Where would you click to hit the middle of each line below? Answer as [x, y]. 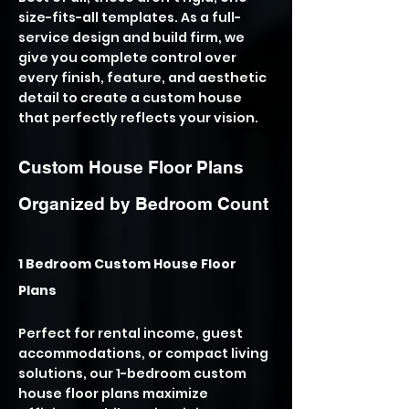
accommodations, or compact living [143, 353]
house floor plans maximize [113, 393]
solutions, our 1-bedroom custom [132, 373]
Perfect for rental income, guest [131, 333]
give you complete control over [127, 58]
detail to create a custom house [130, 98]
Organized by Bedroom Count [143, 204]
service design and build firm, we [131, 37]
